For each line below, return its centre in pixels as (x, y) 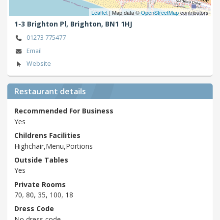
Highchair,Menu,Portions (54, 146)
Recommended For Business (64, 111)
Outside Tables (41, 160)
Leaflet (99, 12)
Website (39, 64)
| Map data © (124, 12)
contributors (194, 12)
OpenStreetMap (160, 12)
